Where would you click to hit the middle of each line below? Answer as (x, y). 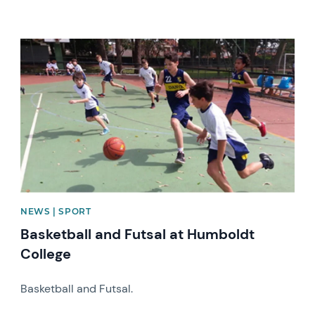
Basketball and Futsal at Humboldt (138, 234)
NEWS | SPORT (56, 212)
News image (51, 45)
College (46, 254)
